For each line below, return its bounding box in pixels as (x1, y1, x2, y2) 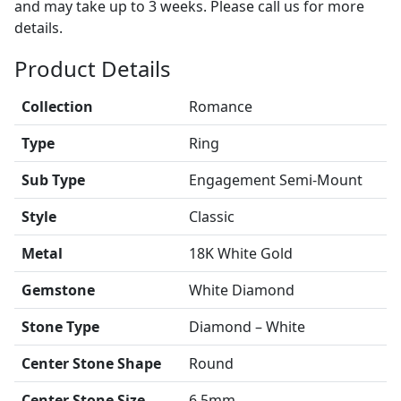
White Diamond (189, 280, 294, 300)
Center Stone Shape (21, 354, 161, 373)
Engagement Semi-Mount (189, 170, 363, 190)
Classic (189, 207, 235, 226)
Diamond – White (189, 317, 305, 337)
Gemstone (21, 280, 95, 300)
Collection (21, 97, 93, 116)
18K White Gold (189, 243, 293, 263)
